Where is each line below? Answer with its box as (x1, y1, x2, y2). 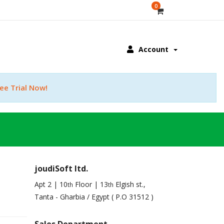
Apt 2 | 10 (34, 179, 67, 189)
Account (138, 44, 168, 54)
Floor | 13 (72, 179, 108, 189)
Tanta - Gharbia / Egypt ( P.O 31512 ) (34, 192, 153, 201)
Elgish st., (113, 179, 145, 189)
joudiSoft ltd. (34, 163, 88, 174)
